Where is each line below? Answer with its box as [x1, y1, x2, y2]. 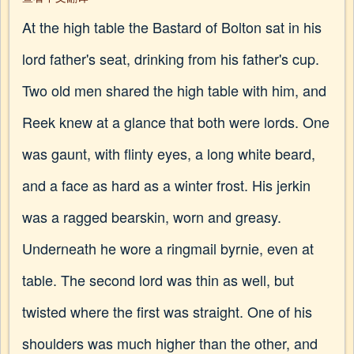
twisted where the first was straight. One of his [22, 301, 312, 322]
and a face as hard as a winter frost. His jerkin [22, 175, 311, 195]
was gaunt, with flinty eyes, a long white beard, [22, 143, 315, 164]
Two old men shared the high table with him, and [22, 80, 326, 100]
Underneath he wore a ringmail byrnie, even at [22, 238, 314, 258]
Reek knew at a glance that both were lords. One [22, 111, 330, 132]
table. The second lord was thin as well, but [22, 269, 294, 290]
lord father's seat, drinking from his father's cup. [22, 48, 319, 69]
